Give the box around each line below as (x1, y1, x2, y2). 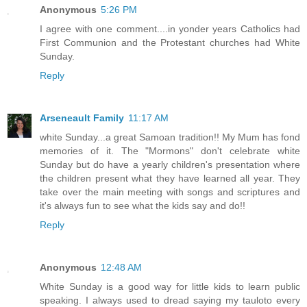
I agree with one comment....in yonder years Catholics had (40, 23, 300, 34)
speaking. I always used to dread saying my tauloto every (40, 294, 300, 306)
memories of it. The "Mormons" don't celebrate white (40, 145, 300, 156)
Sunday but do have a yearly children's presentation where (40, 158, 300, 170)
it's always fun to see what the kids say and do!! (40, 199, 245, 211)
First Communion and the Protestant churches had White (40, 36, 300, 48)
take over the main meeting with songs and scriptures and (40, 186, 300, 197)
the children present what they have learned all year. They (40, 172, 300, 184)
